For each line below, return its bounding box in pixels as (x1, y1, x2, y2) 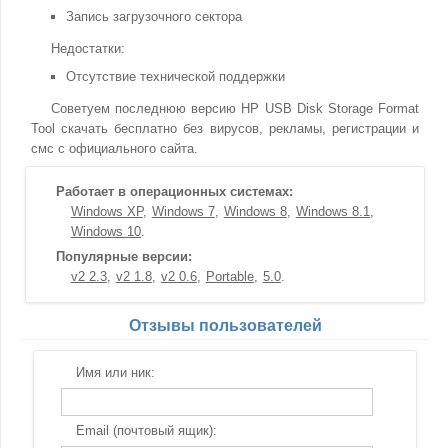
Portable (205, 269, 254, 284)
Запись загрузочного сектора (66, 9, 242, 24)
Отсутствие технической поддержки (66, 69, 285, 84)
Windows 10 (70, 224, 141, 239)
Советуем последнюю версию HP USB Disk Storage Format (51, 101, 419, 116)
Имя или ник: (75, 365, 155, 380)
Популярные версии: (55, 249, 192, 264)
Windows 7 (151, 204, 215, 219)
